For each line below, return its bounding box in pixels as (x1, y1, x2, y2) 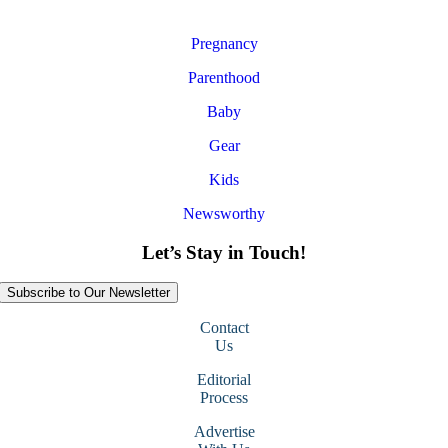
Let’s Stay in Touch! (142, 241, 306, 263)
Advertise (193, 423, 255, 441)
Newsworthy (183, 204, 265, 222)
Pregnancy (190, 34, 258, 52)
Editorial (197, 371, 251, 389)
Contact (199, 319, 249, 337)
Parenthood (188, 68, 260, 86)
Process (200, 389, 248, 407)
